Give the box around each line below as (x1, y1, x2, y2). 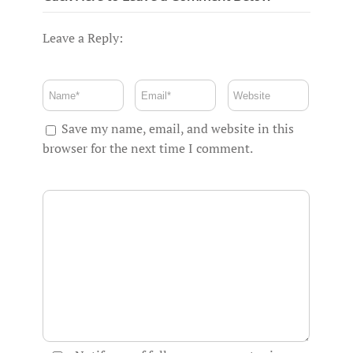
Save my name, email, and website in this (61, 120, 294, 138)
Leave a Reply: (43, 29, 123, 46)
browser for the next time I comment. (43, 139, 253, 158)
